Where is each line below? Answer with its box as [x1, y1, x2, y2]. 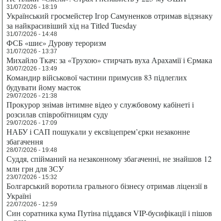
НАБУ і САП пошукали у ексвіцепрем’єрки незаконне [6, 126, 190, 137]
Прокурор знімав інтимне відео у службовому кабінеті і [6, 99, 194, 110]
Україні [6, 190, 32, 201]
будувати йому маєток [6, 81, 81, 92]
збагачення [6, 136, 43, 147]
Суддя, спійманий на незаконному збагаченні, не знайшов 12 [6, 153, 212, 164]
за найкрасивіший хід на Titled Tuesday [6, 20, 137, 31]
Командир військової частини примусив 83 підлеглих [6, 72, 187, 82]
